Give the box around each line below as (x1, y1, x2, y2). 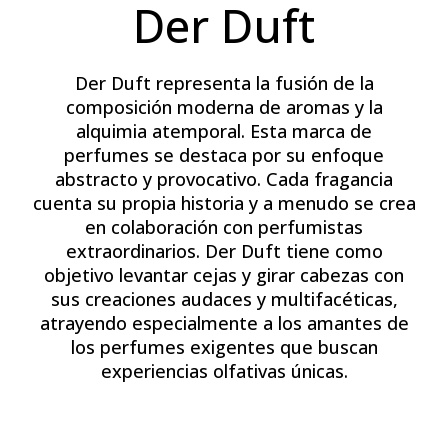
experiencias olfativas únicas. (100, 359, 348, 384)
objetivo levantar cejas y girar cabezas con (44, 263, 404, 288)
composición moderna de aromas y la (65, 95, 383, 120)
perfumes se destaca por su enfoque (64, 143, 384, 168)
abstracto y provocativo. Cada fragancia (55, 167, 393, 192)
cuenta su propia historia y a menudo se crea (32, 191, 416, 216)
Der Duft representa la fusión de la (74, 71, 374, 96)
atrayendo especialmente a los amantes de (39, 311, 409, 336)
